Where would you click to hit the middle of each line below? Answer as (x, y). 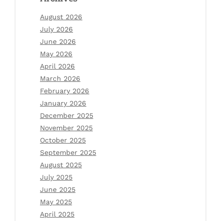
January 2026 (63, 103)
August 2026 (61, 17)
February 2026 (65, 91)
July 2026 (56, 29)
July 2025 (56, 177)
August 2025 (61, 165)
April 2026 (57, 66)
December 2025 (67, 115)
